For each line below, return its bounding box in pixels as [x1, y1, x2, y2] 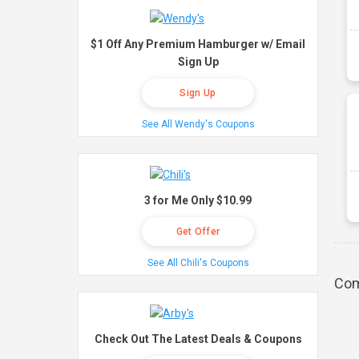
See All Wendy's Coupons [141, 119, 255, 130]
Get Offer [175, 226, 220, 237]
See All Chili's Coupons [147, 257, 249, 268]
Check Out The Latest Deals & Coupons [94, 333, 302, 345]
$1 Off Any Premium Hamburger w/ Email [91, 38, 305, 50]
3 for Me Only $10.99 [144, 194, 252, 207]
